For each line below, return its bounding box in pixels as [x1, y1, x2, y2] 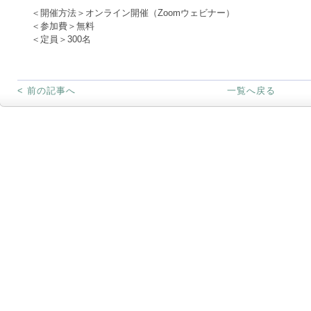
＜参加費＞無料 [31, 21, 94, 31]
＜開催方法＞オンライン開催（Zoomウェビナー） [31, 8, 235, 18]
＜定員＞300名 [31, 34, 91, 44]
